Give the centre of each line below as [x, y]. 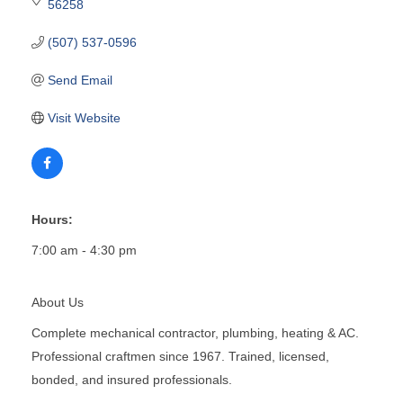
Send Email [80, 80]
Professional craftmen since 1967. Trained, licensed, [180, 356]
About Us [58, 302]
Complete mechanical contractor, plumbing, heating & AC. [195, 332]
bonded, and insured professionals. [132, 379]
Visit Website [84, 117]
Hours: [52, 219]
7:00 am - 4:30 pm [84, 250]
